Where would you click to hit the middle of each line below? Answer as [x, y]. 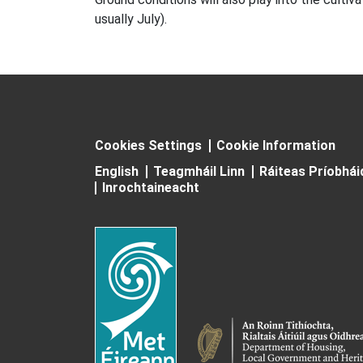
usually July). [131, 19]
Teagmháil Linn [199, 172]
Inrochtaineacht [151, 188]
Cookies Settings [148, 146]
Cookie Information [276, 146]
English [117, 172]
